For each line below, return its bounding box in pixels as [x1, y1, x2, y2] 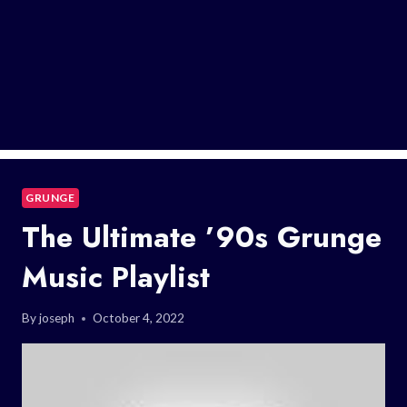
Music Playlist [22, 255, 210, 298]
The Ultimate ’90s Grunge [22, 215, 382, 258]
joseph [39, 311, 75, 326]
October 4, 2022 [93, 311, 185, 326]
